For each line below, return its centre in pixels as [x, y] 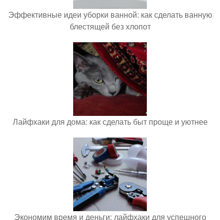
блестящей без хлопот [110, 26]
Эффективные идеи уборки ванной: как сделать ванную [110, 14]
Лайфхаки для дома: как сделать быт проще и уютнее [110, 122]
